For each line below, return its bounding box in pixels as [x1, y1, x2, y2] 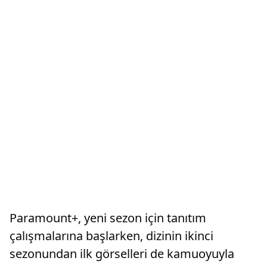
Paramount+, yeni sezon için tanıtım [10, 209, 206, 226]
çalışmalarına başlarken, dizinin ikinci [10, 227, 213, 244]
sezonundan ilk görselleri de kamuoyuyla [10, 245, 234, 262]
